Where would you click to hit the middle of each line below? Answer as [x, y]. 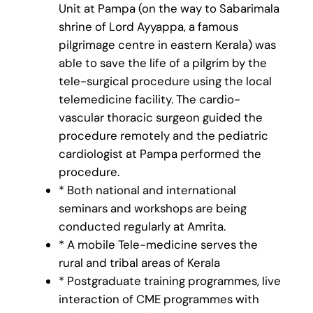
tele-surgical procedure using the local [165, 81]
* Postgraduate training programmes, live [169, 281]
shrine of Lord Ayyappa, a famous [148, 27]
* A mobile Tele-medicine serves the [158, 245]
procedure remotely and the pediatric [163, 136]
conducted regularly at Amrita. [142, 227]
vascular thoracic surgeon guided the [160, 118]
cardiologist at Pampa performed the [160, 154]
